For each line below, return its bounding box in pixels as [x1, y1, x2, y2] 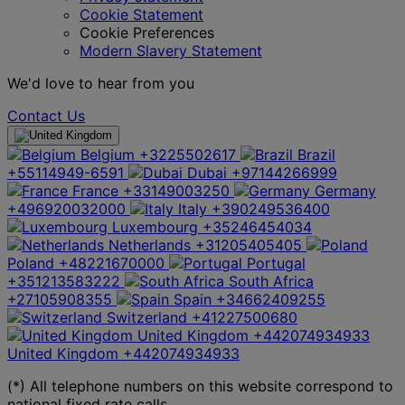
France [72, 181, 118, 200]
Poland [7, 253, 54, 272]
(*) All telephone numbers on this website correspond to [7, 376, 393, 395]
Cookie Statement [80, 5, 203, 24]
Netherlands [108, 235, 191, 254]
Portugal [247, 253, 306, 272]
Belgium [80, 145, 135, 164]
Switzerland [107, 307, 187, 326]
